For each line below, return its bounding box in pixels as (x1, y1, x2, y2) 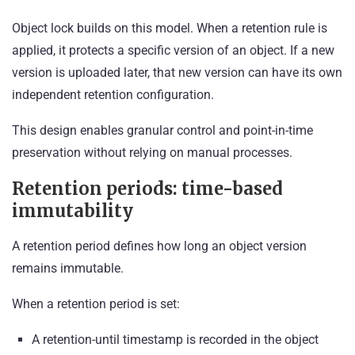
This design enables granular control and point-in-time (12, 123, 313, 139)
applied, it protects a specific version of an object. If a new (12, 43, 334, 59)
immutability (12, 200, 133, 223)
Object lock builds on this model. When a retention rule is (12, 21, 327, 36)
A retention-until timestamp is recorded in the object (32, 332, 319, 348)
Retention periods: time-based (12, 177, 283, 200)
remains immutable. (12, 261, 124, 277)
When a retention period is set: (12, 296, 180, 312)
